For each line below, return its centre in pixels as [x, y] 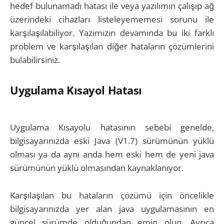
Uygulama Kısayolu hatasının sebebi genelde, [112, 127]
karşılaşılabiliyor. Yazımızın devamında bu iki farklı [112, 32]
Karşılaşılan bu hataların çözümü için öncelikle [112, 195]
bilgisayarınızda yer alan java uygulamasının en [112, 208]
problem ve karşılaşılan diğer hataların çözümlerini [112, 46]
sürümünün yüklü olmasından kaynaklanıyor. [97, 168]
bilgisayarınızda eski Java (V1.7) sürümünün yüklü [112, 141]
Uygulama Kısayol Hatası [76, 90]
